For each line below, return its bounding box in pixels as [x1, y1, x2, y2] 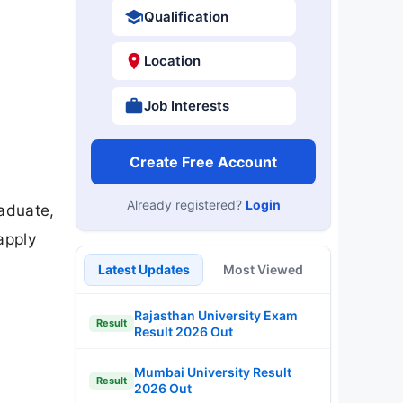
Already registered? [126, 196, 246, 212]
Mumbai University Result [134, 364, 291, 380]
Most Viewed [223, 261, 303, 277]
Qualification [143, 7, 228, 25]
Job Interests [143, 96, 229, 114]
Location [143, 52, 201, 69]
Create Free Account [130, 152, 277, 171]
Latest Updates [97, 261, 190, 277]
